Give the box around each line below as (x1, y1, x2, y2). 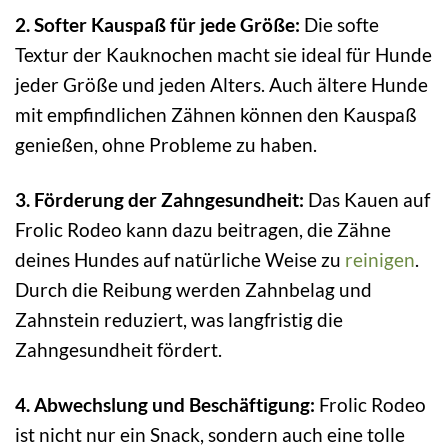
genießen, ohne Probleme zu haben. (15, 133, 317, 156)
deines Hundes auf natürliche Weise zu (15, 247, 345, 271)
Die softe (300, 13, 379, 36)
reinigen (345, 247, 415, 271)
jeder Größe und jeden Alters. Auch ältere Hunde (15, 73, 428, 96)
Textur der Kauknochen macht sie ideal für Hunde (15, 43, 432, 66)
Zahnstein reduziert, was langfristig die (15, 307, 343, 331)
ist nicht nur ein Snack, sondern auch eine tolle (15, 422, 405, 446)
